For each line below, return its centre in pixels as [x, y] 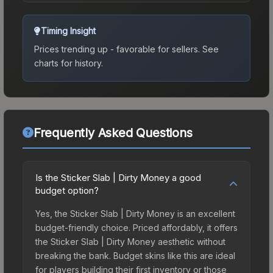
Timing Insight [68, 30]
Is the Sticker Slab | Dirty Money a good [118, 177]
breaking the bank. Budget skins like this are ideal [135, 255]
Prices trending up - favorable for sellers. [117, 49]
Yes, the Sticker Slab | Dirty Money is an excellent [135, 213]
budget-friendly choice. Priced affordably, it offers [136, 227]
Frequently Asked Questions [113, 133]
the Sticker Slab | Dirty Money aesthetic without [130, 241]
